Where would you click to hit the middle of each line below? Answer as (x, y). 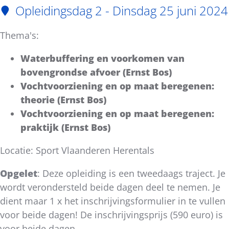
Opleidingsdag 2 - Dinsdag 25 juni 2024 (122, 10)
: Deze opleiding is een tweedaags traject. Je (131, 174)
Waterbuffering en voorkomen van (102, 59)
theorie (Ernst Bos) (63, 100)
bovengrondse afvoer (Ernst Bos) (96, 72)
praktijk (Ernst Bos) (65, 128)
